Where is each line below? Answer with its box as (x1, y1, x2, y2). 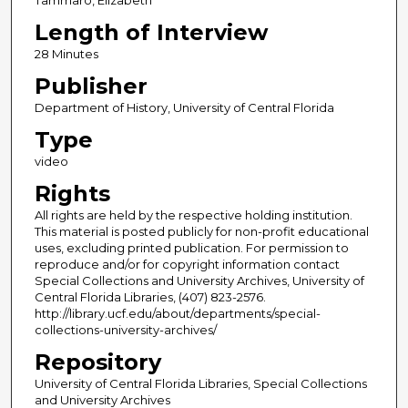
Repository (34, 348, 161, 375)
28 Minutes (34, 46, 98, 61)
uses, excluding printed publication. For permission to (34, 240, 349, 255)
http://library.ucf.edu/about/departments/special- (34, 305, 321, 321)
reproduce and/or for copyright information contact (34, 256, 340, 271)
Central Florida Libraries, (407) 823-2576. (34, 289, 266, 304)
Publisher (34, 72, 148, 99)
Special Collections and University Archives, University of (34, 272, 364, 288)
